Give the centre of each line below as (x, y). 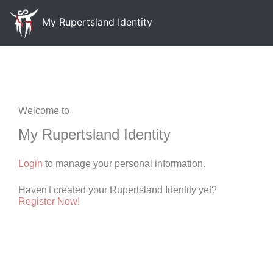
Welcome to (44, 111)
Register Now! (49, 201)
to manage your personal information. (124, 164)
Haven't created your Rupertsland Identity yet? (118, 190)
